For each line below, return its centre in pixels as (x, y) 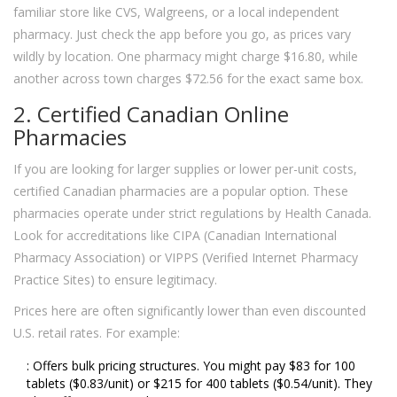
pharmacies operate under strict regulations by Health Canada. (192, 214)
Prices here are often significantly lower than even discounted (190, 311)
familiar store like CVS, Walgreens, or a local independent (176, 12)
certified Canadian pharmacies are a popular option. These (181, 191)
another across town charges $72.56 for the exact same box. (188, 79)
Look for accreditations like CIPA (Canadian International (175, 236)
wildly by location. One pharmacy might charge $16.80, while (186, 57)
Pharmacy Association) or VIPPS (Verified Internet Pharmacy (186, 258)
